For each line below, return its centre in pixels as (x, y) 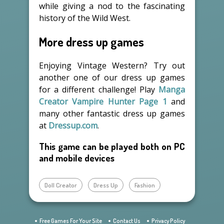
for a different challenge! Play (99, 89)
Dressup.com (73, 125)
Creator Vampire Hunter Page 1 (103, 101)
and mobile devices (77, 158)
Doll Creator (61, 185)
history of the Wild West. (85, 18)
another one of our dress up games (112, 77)
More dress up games (91, 41)
